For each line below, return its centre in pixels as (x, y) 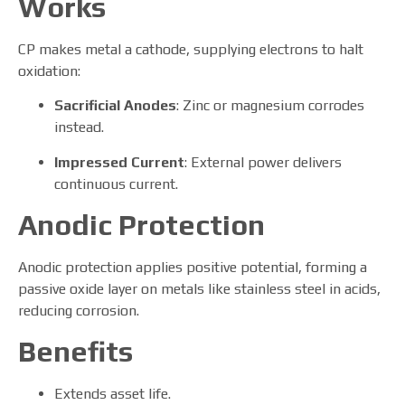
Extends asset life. (113, 394)
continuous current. (116, 184)
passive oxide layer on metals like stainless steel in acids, (199, 289)
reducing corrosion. (79, 311)
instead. (79, 127)
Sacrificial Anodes (115, 106)
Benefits (75, 352)
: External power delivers (263, 162)
